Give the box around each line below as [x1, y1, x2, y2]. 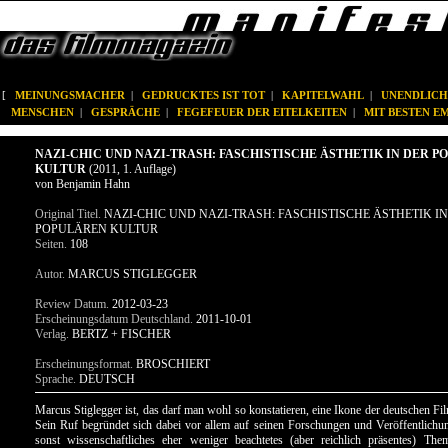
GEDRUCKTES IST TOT [142, 89, 265, 101]
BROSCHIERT [133, 357, 210, 371]
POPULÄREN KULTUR [35, 222, 158, 236]
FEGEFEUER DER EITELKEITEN [177, 106, 347, 118]
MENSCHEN [11, 106, 74, 118]
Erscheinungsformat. [35, 357, 133, 371]
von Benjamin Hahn [35, 177, 130, 191]
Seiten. [35, 237, 67, 251]
